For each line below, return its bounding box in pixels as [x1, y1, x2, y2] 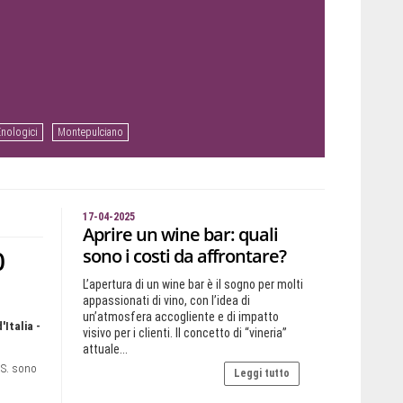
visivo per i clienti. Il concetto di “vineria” [82, 326, 287, 340]
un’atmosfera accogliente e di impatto [82, 309, 279, 324]
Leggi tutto [234, 367, 290, 380]
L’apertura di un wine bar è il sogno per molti [82, 277, 303, 291]
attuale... [82, 342, 128, 356]
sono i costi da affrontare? [82, 244, 286, 268]
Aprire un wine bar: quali [82, 222, 278, 246]
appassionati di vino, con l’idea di [82, 293, 250, 308]
